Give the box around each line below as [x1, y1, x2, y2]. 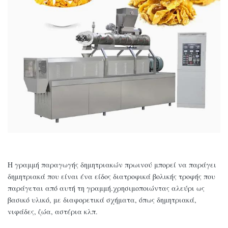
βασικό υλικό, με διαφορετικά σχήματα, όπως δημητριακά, [8, 195, 196, 205]
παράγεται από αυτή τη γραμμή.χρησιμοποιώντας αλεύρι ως [8, 183, 205, 193]
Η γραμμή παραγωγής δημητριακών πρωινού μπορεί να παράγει [8, 160, 216, 170]
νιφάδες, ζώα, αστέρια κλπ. [8, 207, 98, 217]
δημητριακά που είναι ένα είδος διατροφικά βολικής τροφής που [8, 172, 215, 182]
